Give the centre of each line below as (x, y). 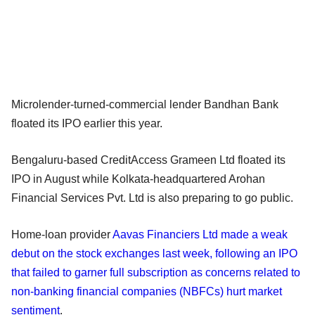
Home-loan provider (62, 234)
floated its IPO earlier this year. (87, 123)
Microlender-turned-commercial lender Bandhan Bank (145, 104)
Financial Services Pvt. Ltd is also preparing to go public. (152, 198)
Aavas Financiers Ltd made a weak (200, 234)
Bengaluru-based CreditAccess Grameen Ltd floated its (148, 160)
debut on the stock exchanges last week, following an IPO (154, 253)
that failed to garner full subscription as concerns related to (156, 272)
